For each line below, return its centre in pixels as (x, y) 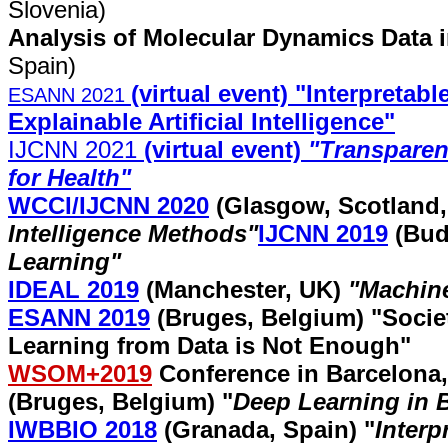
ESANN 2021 (69, 95)
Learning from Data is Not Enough (204, 345)
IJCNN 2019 (323, 233)
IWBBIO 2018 (82, 429)
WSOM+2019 (80, 373)
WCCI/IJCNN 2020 (108, 205)
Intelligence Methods (127, 233)
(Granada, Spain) (260, 429)
